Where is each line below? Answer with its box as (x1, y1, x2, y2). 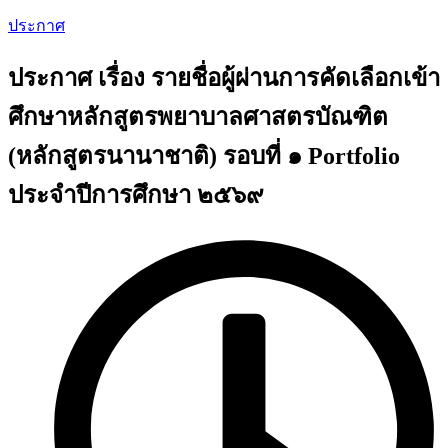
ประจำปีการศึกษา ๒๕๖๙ (8, 181, 264, 208)
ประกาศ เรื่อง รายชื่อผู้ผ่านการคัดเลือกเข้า (8, 64, 440, 91)
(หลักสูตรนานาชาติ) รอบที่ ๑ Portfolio (8, 142, 400, 169)
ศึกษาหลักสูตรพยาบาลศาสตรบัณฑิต (8, 103, 388, 130)
